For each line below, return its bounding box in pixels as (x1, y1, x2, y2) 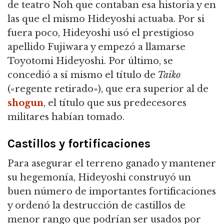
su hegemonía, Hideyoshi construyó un (7, 171, 191, 183)
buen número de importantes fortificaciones (7, 185, 216, 197)
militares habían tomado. (7, 111, 124, 122)
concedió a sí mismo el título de (7, 69, 155, 80)
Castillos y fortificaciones (7, 136, 150, 150)
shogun (7, 97, 43, 108)
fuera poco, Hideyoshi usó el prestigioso (7, 27, 194, 38)
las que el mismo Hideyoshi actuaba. (7, 13, 175, 24)
